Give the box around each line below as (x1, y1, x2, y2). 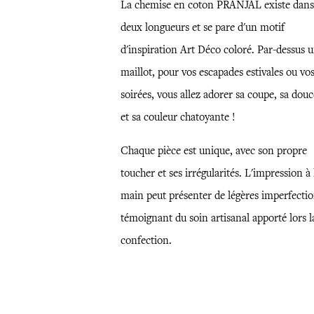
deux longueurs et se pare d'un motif (120, 20, 285, 34)
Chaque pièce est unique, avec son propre (120, 143, 307, 158)
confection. (120, 233, 172, 247)
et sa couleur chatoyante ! (120, 109, 235, 124)
